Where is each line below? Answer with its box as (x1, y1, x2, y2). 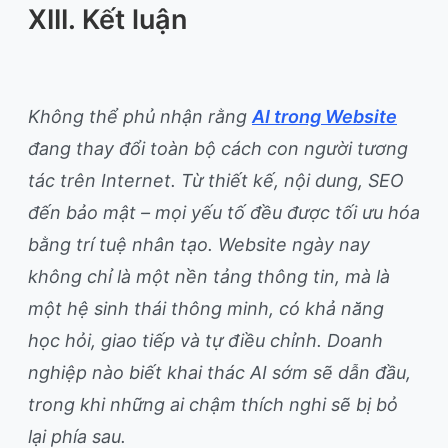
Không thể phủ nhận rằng (28, 105, 252, 127)
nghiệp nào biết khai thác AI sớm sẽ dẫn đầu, (28, 361, 411, 383)
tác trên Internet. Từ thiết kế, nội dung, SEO (28, 169, 404, 191)
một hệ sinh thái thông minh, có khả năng (28, 297, 384, 319)
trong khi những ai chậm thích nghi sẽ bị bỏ (28, 393, 398, 415)
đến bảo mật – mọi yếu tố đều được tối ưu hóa (28, 201, 420, 223)
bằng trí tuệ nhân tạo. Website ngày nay (28, 233, 370, 255)
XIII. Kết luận (28, 2, 187, 36)
